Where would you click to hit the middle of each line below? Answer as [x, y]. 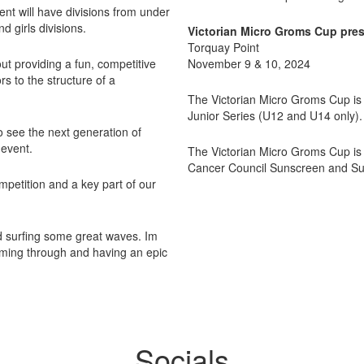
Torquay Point [223, 47]
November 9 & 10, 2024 [249, 63]
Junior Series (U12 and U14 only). [275, 115]
